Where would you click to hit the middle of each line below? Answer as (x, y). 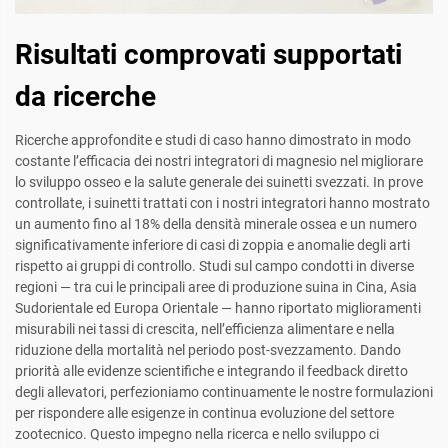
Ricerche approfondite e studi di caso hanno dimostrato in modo (213, 140)
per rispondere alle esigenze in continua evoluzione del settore (204, 413)
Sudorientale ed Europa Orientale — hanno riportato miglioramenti (218, 308)
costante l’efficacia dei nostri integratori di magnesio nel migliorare (219, 161)
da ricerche (85, 97)
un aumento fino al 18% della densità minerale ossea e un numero (216, 224)
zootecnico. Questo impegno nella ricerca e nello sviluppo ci (197, 434)
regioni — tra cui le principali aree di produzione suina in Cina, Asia (216, 287)
